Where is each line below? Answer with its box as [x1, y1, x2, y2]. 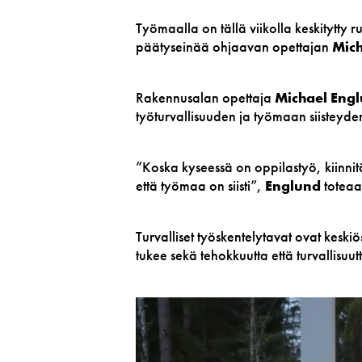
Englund [265, 176, 321, 196]
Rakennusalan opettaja [136, 87, 275, 107]
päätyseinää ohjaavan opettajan [136, 36, 332, 56]
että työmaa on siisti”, [136, 176, 265, 196]
